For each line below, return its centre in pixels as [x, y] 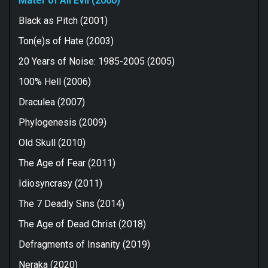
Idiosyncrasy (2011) [60, 183]
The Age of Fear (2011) [67, 163]
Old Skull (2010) [52, 142]
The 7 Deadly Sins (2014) [71, 203]
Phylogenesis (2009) [63, 122]
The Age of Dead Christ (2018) [82, 224]
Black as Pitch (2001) [63, 20]
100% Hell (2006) [55, 81]
